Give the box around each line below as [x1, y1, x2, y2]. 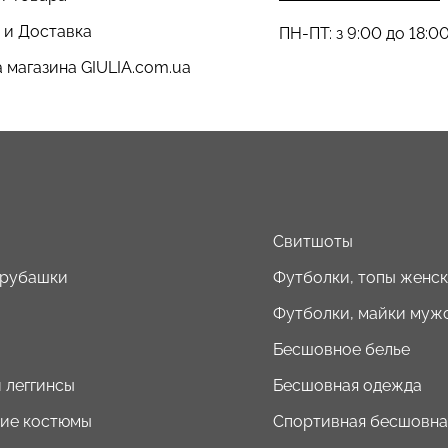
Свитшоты [273, 231, 353, 251]
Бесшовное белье [273, 339, 410, 359]
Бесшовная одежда [273, 375, 422, 395]
